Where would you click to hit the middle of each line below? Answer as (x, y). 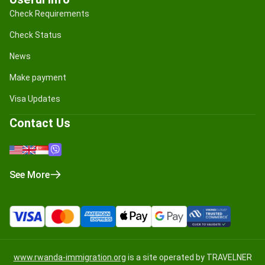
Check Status (35, 35)
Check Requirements (49, 14)
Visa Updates (35, 99)
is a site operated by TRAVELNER (189, 258)
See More (30, 175)
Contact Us (40, 123)
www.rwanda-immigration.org (70, 258)
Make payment (38, 78)
